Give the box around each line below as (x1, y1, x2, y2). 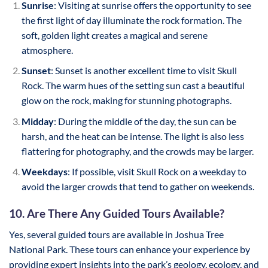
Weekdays (21, 166, 68, 178)
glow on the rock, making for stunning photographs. (21, 95, 232, 106)
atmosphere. (21, 44, 73, 56)
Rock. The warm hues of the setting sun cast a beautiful (21, 80, 245, 92)
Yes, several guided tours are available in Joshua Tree (9, 228, 224, 240)
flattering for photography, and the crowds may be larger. (21, 145, 254, 157)
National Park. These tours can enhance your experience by (9, 243, 250, 255)
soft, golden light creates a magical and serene (21, 29, 208, 41)
